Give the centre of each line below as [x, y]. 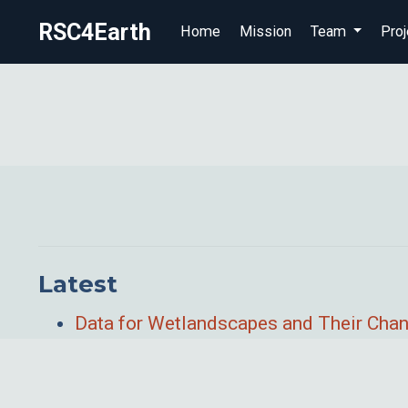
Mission [265, 31]
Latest [78, 284]
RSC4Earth [95, 32]
